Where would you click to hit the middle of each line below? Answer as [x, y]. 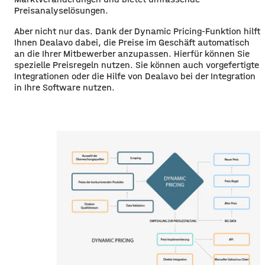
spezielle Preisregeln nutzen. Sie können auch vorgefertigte [137, 64]
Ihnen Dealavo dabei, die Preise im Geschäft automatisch [132, 42]
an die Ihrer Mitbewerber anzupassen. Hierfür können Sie [132, 53]
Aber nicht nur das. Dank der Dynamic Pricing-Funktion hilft [137, 31]
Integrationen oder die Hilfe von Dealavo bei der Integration [135, 76]
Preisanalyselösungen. [61, 10]
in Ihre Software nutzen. [64, 87]
